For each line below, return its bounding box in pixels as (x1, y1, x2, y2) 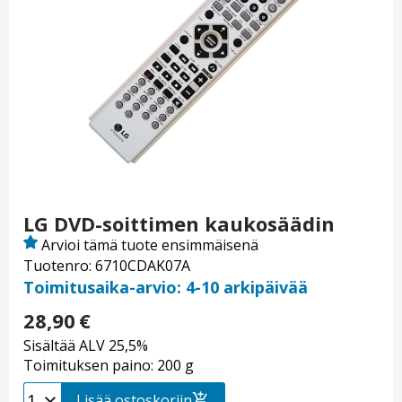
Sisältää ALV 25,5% (23, 336, 148, 356)
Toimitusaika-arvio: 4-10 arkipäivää (23, 276, 308, 299)
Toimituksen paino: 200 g (23, 355, 194, 376)
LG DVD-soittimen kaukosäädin (23, 210, 335, 238)
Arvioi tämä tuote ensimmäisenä (41, 235, 258, 256)
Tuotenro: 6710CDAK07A (23, 256, 190, 276)
